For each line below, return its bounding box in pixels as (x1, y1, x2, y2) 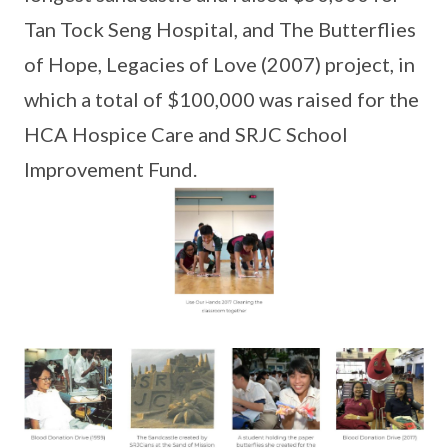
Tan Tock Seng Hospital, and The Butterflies (24, 17, 416, 41)
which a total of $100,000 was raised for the (24, 87, 419, 111)
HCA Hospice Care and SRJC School (24, 122, 348, 146)
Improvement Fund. (24, 157, 197, 181)
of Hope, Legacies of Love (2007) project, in (24, 52, 415, 76)
